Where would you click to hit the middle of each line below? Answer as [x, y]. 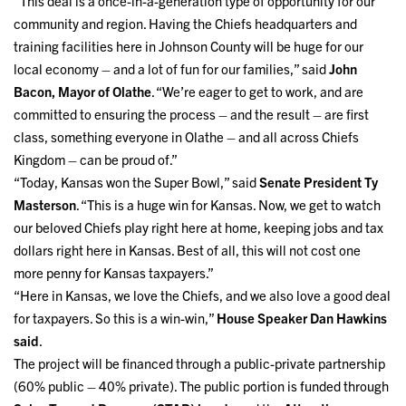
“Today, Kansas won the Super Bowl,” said [136, 182]
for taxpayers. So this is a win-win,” [115, 318]
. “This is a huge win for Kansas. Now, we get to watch [228, 205]
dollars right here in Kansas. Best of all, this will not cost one [187, 250]
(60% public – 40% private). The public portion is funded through [201, 386]
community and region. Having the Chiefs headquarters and [185, 24]
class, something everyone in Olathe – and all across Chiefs [186, 137]
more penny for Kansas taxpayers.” [114, 273]
